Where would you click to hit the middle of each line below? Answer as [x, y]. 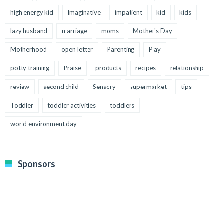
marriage [74, 31]
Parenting [121, 50]
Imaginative [84, 12]
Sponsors [36, 164]
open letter [77, 50]
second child [61, 87]
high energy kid [32, 12]
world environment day [44, 124]
